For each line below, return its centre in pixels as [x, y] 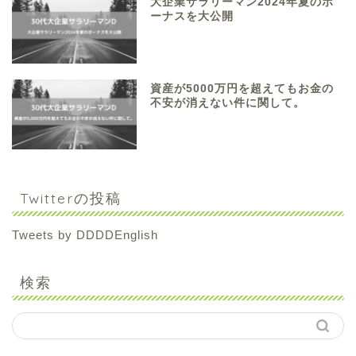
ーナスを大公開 [192, 17]
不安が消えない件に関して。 [228, 103]
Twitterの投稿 [71, 197]
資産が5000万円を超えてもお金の [242, 88]
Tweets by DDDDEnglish [85, 234]
